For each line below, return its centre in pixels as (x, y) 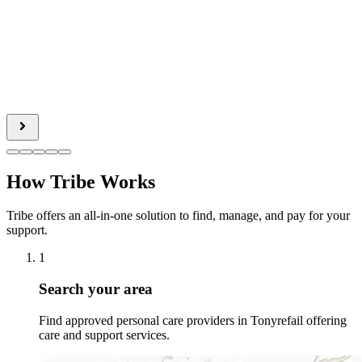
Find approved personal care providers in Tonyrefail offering (193, 320)
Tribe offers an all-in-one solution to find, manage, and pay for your (178, 216)
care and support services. (104, 335)
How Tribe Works (81, 181)
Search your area (96, 289)
